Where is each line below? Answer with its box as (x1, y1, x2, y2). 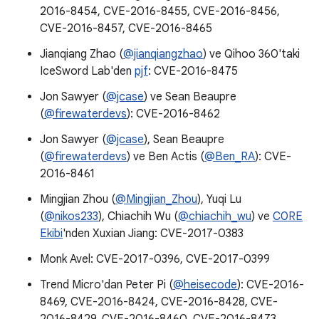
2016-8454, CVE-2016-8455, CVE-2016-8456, (40, 4, 280, 19)
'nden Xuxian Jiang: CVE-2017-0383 (63, 226, 244, 241)
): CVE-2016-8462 (127, 107, 220, 121)
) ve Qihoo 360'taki (203, 47, 300, 61)
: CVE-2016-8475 (148, 64, 238, 78)
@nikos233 (44, 209, 98, 224)
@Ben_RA (204, 150, 255, 164)
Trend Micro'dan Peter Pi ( (40, 278, 173, 292)
